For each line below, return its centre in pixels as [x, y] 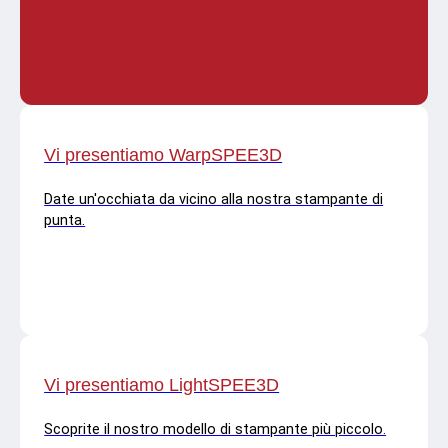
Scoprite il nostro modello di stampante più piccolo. [215, 430]
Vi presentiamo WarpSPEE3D [163, 155]
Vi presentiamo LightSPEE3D [162, 385]
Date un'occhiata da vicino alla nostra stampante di [214, 200]
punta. [65, 221]
